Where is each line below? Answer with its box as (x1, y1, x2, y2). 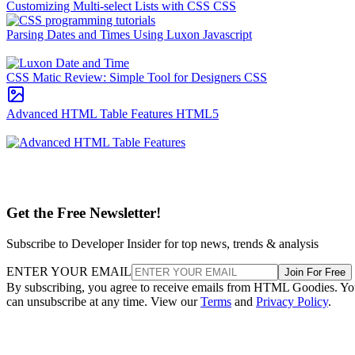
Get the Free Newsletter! (6, 204, 161, 222)
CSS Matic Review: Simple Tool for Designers (6, 71, 244, 85)
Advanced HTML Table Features (6, 107, 176, 121)
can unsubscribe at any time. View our (6, 294, 200, 308)
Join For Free (284, 265, 345, 278)
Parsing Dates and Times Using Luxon (6, 28, 203, 42)
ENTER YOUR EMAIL (6, 264, 132, 278)
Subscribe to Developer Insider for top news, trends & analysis (6, 236, 319, 250)
